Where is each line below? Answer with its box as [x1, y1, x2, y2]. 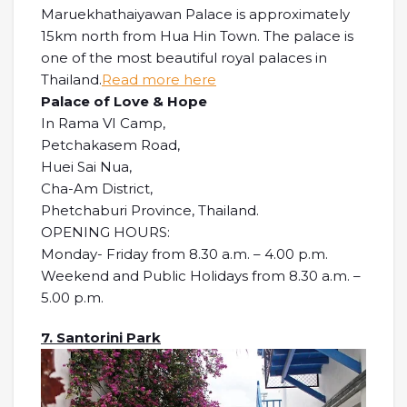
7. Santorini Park [41, 328, 161, 346]
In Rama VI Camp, [41, 114, 165, 132]
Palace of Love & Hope [41, 92, 207, 110]
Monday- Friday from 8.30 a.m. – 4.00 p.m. [41, 244, 328, 263]
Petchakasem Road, [41, 135, 180, 154]
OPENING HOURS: [41, 223, 170, 241]
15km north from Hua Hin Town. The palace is [41, 26, 353, 45]
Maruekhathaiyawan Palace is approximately [41, 5, 350, 23]
